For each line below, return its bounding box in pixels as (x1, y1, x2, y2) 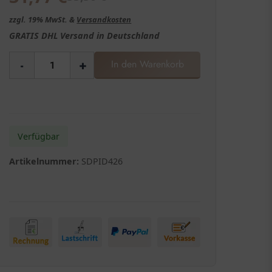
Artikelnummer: (9, 155, 80, 167)
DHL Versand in (39, 29, 107, 41)
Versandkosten (76, 13, 132, 25)
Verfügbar (18, 130, 60, 142)
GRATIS (9, 29, 39, 41)
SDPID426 (81, 155, 123, 167)
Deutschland (107, 29, 160, 41)
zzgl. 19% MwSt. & (9, 13, 77, 25)
